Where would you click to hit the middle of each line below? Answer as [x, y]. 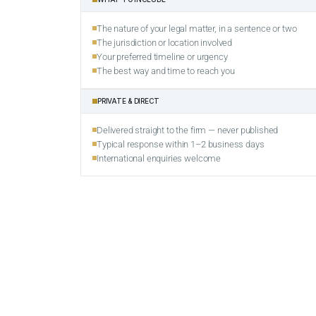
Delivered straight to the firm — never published [188, 130]
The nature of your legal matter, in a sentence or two [197, 29]
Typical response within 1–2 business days [181, 145]
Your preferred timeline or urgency [162, 57]
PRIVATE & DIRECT [129, 101]
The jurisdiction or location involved [165, 43]
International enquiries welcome [159, 159]
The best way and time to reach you [166, 71]
